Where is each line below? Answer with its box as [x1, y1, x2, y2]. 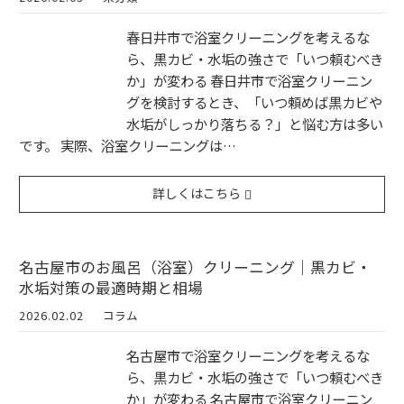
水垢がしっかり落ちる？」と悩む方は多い [126, 114, 383, 134]
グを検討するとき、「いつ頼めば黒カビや [126, 92, 382, 113]
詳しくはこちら [152, 184, 242, 203]
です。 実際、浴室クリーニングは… [19, 135, 236, 156]
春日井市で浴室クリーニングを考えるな [126, 27, 370, 48]
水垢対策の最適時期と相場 [19, 276, 203, 298]
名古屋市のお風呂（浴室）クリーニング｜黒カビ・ [19, 255, 372, 278]
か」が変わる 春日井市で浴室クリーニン [126, 70, 372, 91]
